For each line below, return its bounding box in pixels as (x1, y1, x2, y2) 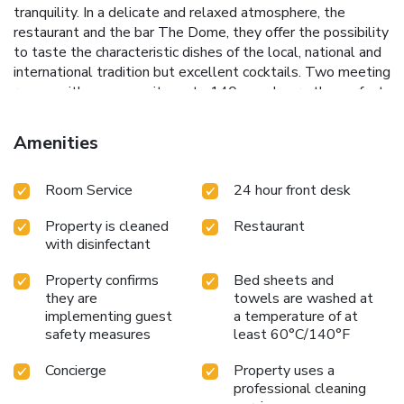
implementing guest (45, 306, 172, 326)
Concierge (45, 360, 106, 381)
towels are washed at (234, 288, 373, 308)
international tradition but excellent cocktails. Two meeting (14, 61, 390, 82)
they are (45, 288, 97, 308)
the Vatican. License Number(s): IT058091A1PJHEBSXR (14, 121, 375, 142)
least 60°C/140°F (234, 324, 350, 344)
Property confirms (45, 270, 159, 290)
